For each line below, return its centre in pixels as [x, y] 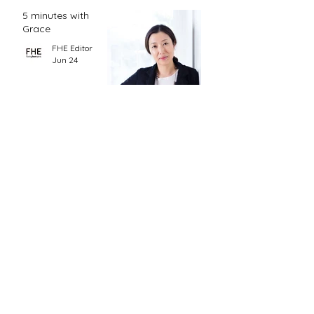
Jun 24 [65, 60]
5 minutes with [56, 16]
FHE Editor [72, 48]
